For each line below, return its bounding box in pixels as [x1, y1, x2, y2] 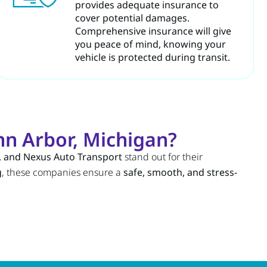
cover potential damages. [74, 11, 190, 24]
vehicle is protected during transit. [74, 50, 230, 64]
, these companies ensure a [2, 165, 123, 179]
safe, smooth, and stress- [123, 165, 237, 179]
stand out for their [122, 150, 203, 163]
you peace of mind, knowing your [74, 37, 226, 51]
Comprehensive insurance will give [74, 24, 231, 38]
